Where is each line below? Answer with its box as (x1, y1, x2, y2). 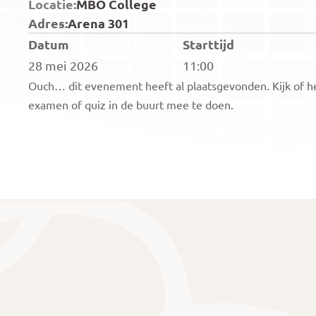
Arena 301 (68, 15, 129, 31)
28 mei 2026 (28, 58, 98, 73)
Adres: (28, 15, 68, 31)
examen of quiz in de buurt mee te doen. (28, 97, 233, 111)
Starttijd (183, 36, 235, 52)
